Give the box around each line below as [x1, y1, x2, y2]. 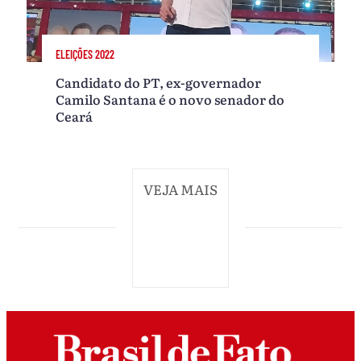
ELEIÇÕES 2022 [56, 48, 115, 62]
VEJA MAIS [143, 179, 218, 200]
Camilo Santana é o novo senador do [56, 89, 285, 109]
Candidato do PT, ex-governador [56, 72, 262, 92]
